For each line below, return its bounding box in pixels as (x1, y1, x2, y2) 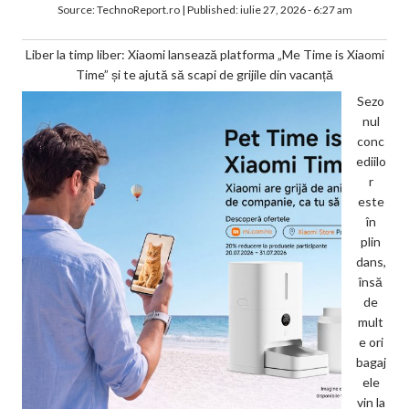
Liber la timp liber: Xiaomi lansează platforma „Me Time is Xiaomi (25, 46, 384, 62)
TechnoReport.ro (96, 2, 180, 16)
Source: (57, 2, 97, 16)
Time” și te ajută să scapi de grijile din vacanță (76, 66, 333, 82)
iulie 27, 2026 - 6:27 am (239, 2, 352, 16)
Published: (186, 2, 240, 16)
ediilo (355, 152, 386, 169)
